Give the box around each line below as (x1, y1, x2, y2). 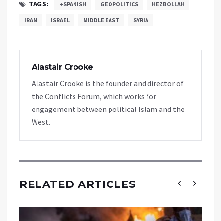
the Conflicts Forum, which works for (32, 91, 156, 101)
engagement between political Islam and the (32, 104, 184, 114)
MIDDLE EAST (83, 16, 119, 24)
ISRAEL (51, 16, 70, 24)
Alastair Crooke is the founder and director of (32, 78, 184, 88)
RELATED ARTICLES (19, 178, 136, 190)
